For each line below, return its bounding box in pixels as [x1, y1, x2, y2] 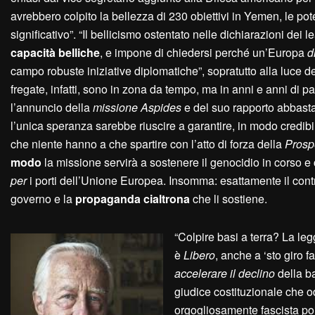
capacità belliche [11, 44, 100, 61]
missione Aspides [93, 99, 181, 116]
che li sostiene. [190, 191, 267, 207]
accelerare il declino [174, 265, 275, 282]
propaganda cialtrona [75, 191, 190, 207]
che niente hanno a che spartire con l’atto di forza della [11, 136, 285, 153]
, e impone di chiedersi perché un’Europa [100, 44, 307, 61]
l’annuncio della [11, 99, 93, 116]
